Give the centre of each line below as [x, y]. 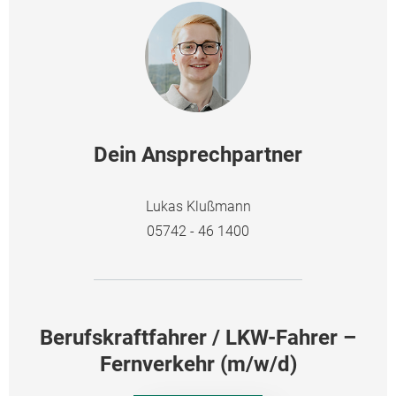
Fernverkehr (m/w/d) [198, 364]
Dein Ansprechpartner [198, 154]
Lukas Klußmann [198, 206]
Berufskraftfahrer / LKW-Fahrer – [198, 337]
